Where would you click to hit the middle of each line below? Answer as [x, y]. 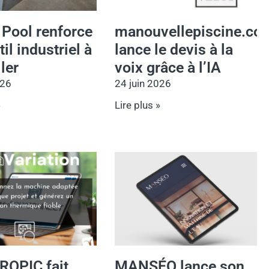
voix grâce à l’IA [168, 67]
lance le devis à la [174, 49]
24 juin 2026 [143, 83]
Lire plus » [138, 105]
